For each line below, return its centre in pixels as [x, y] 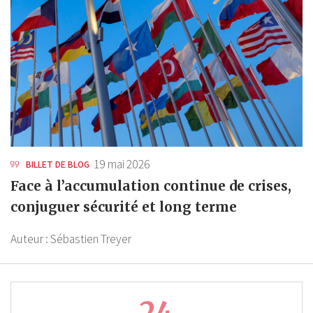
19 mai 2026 [122, 164]
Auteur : [30, 239]
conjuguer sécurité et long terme [124, 206]
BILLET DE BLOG [57, 164]
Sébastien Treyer [91, 239]
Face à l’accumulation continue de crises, [151, 185]
